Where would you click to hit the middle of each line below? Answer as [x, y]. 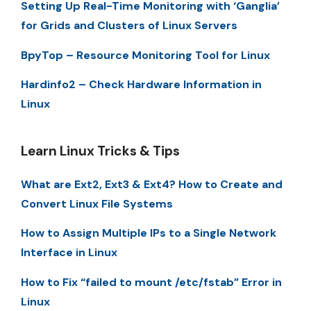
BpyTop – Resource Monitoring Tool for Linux [145, 55]
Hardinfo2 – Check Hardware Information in [141, 85]
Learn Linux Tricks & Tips [100, 151]
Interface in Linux [69, 253]
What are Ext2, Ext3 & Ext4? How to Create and [152, 185]
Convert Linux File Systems [97, 204]
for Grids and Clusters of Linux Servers [129, 26]
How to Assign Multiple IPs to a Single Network [149, 233]
